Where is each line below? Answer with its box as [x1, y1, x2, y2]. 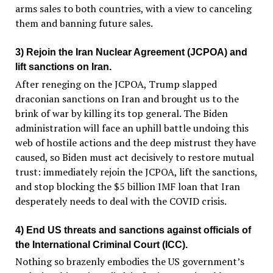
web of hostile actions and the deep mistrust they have [15, 135, 256, 149]
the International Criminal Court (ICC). [15, 239, 188, 250]
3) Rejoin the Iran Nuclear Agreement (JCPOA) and [15, 47, 247, 58]
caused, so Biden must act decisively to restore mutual [15, 150, 254, 164]
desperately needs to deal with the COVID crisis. [15, 194, 227, 208]
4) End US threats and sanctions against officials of [15, 224, 251, 235]
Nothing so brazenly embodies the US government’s [15, 254, 244, 268]
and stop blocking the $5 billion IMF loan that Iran [15, 179, 240, 193]
